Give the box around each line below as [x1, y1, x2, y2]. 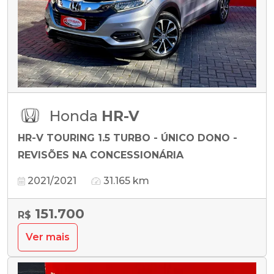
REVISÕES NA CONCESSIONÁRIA [18, 149, 183, 161]
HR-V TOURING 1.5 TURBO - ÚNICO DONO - [18, 131, 237, 144]
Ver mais [26, 231, 70, 243]
